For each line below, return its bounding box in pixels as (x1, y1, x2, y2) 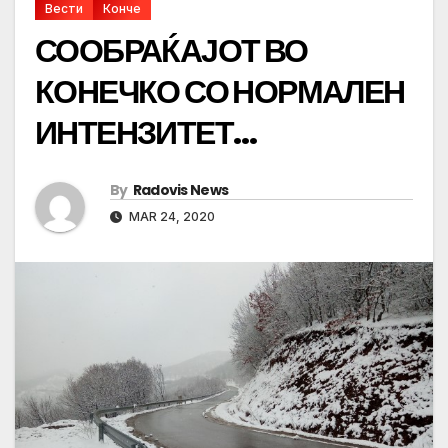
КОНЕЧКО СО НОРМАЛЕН (35, 69, 405, 115)
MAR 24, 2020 (126, 209, 215, 225)
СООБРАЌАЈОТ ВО (35, 28, 308, 74)
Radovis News (132, 180, 229, 201)
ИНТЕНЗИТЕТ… (35, 110, 257, 156)
